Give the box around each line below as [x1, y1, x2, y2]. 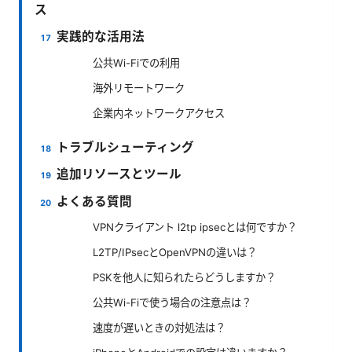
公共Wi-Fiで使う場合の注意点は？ [93, 296, 251, 310]
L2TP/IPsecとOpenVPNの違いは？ [93, 246, 257, 259]
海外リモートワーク [93, 81, 185, 94]
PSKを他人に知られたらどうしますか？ [93, 271, 276, 284]
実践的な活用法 [57, 29, 145, 45]
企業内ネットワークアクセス [93, 106, 225, 119]
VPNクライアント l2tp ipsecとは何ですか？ [93, 221, 297, 234]
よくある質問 [57, 193, 133, 209]
